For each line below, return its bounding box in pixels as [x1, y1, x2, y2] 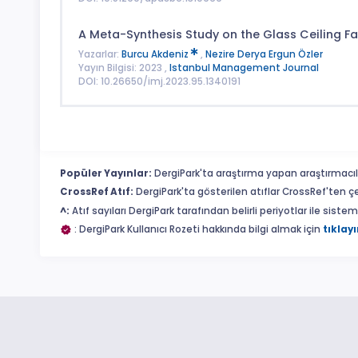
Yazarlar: [78, 48, 121, 62]
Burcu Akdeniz [121, 48, 191, 62]
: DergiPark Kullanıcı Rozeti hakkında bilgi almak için [72, 223, 323, 237]
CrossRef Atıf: [60, 185, 133, 199]
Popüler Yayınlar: [60, 166, 152, 180]
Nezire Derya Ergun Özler [205, 48, 323, 62]
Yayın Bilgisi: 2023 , [78, 62, 169, 75]
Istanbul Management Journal [169, 62, 319, 75]
